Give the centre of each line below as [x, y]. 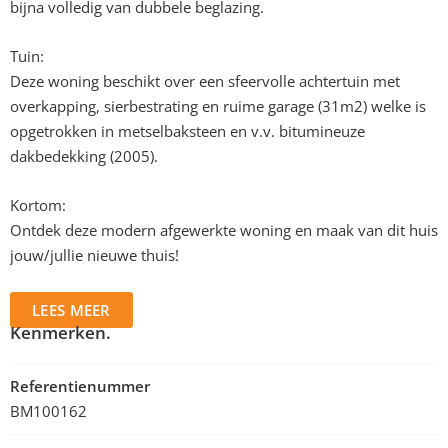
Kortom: [38, 205]
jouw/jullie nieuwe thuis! [94, 255]
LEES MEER [71, 310]
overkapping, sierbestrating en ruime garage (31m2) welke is [218, 106]
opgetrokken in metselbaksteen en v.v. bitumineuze [187, 131]
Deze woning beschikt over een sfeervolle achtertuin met [205, 81]
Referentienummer [80, 386]
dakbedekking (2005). [84, 156]
